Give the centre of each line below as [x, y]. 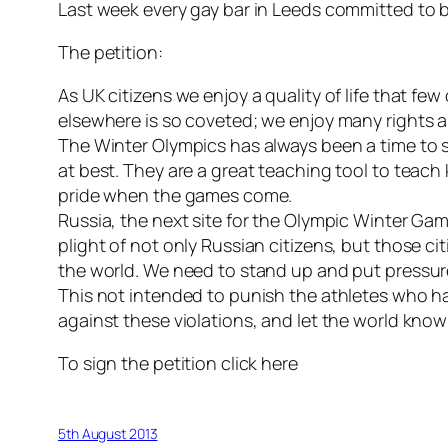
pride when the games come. [175, 194]
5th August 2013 [108, 433]
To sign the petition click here [178, 362]
